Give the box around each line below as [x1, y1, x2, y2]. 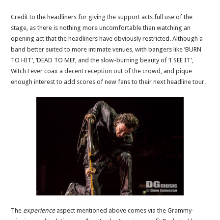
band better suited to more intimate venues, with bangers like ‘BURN [11, 45, 202, 53]
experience [23, 206, 55, 214]
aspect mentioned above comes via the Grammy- [55, 206, 194, 214]
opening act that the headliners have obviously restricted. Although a [11, 34, 203, 42]
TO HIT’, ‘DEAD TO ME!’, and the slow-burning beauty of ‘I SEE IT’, [11, 56, 194, 64]
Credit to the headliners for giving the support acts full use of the [11, 13, 193, 21]
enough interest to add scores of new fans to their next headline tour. [11, 78, 206, 85]
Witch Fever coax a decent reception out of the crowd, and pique [11, 67, 192, 75]
